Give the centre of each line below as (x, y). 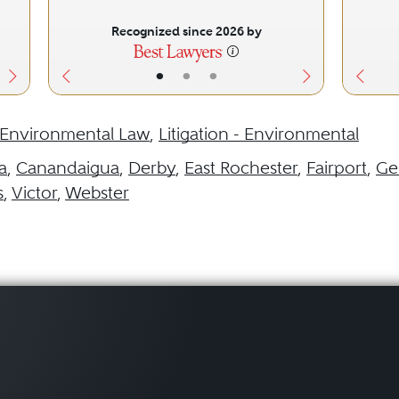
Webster (97, 193)
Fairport (337, 168)
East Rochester (241, 168)
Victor (34, 193)
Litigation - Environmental (259, 134)
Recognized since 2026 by (186, 31)
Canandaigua (68, 168)
